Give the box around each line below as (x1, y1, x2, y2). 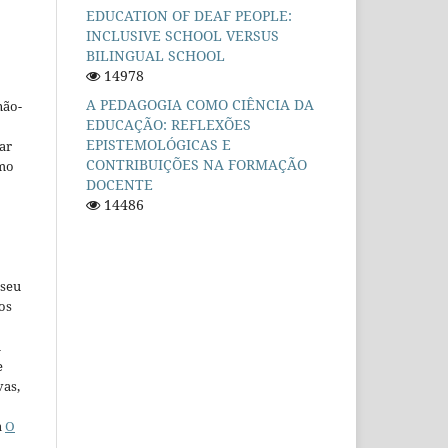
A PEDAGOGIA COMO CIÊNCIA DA (86, 95, 314, 115)
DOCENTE (86, 175, 153, 195)
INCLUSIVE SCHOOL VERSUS (86, 25, 279, 45)
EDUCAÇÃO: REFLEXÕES (86, 115, 251, 135)
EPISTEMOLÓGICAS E (86, 135, 231, 155)
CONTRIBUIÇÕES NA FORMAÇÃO (86, 155, 307, 175)
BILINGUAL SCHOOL (86, 45, 225, 65)
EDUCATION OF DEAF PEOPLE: (86, 5, 292, 25)
